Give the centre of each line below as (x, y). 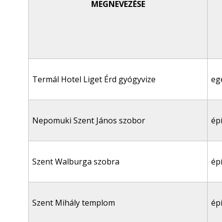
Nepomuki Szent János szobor (89, 120)
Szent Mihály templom (74, 203)
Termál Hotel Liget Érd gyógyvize (94, 79)
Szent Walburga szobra (76, 162)
